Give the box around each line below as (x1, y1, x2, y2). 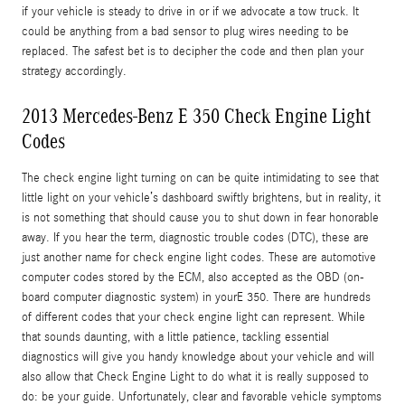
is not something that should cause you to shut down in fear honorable (22, 210, 379, 225)
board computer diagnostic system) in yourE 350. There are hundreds (22, 289, 371, 305)
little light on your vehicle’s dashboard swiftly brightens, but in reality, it (22, 190, 381, 205)
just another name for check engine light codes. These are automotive (22, 250, 376, 265)
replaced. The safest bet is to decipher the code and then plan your (22, 43, 363, 59)
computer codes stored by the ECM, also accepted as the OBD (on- (22, 269, 364, 285)
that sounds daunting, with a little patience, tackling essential (22, 329, 329, 344)
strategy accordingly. (22, 63, 127, 79)
